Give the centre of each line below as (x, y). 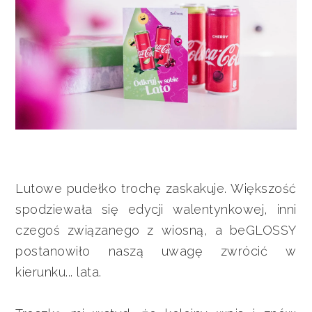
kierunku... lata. (58, 272)
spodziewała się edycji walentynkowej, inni (156, 209)
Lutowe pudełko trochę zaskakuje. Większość (156, 188)
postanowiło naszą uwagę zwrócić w (156, 251)
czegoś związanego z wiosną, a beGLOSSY (156, 230)
